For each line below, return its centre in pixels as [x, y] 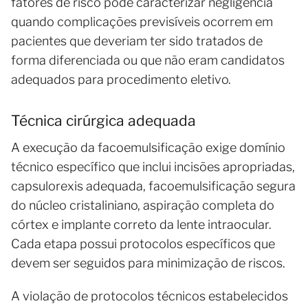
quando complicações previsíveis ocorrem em [142, 21]
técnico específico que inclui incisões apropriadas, [153, 166]
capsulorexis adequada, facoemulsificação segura [153, 186]
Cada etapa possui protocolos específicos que [143, 243]
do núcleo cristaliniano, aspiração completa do [143, 205]
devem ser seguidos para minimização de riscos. [148, 263]
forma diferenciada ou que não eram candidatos [148, 60]
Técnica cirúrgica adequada [103, 120]
